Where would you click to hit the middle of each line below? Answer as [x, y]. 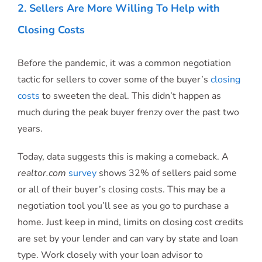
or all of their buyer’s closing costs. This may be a [121, 190]
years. [30, 129]
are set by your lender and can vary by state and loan [128, 239]
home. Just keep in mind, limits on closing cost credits [130, 223]
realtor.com [43, 173]
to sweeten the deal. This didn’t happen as [130, 96]
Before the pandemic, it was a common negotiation [124, 63]
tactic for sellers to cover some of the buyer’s [114, 80]
